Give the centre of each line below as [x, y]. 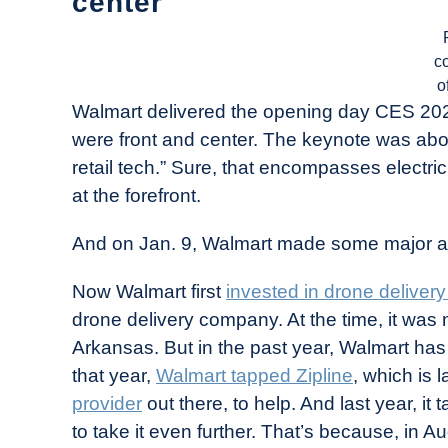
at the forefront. [136, 195]
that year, [114, 375]
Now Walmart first [149, 291]
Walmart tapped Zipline [254, 375]
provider [107, 403]
